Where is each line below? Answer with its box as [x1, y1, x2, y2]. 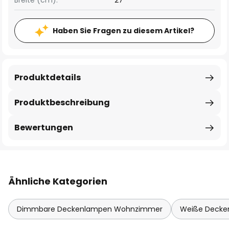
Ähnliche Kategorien [8, 175, 107, 188]
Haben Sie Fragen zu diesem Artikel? [53, 26, 194, 36]
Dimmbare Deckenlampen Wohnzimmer [17, 204, 163, 214]
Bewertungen [14, 122, 73, 133]
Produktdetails [14, 72, 81, 83]
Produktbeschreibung [14, 97, 110, 108]
